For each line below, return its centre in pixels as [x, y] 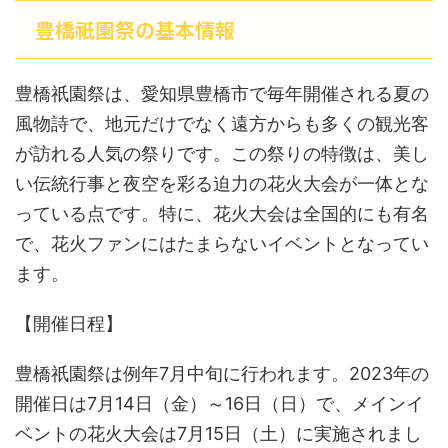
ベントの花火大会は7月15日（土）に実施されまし [218, 433]
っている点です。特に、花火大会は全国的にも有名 [222, 213]
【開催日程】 [69, 323]
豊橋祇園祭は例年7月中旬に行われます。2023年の [222, 373]
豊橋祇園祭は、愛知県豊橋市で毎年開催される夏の [222, 93]
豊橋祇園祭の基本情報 [135, 29]
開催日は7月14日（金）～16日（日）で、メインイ [219, 403]
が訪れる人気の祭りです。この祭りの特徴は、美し [222, 153]
